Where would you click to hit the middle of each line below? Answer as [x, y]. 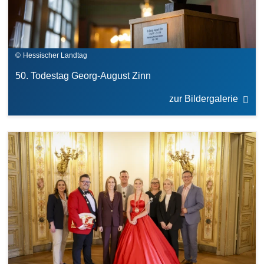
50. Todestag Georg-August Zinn [83, 76]
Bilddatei [27, 138]
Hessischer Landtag [55, 56]
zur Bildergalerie [204, 99]
